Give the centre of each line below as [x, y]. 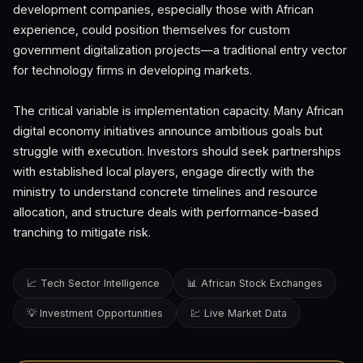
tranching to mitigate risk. [82, 232]
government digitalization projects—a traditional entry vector [180, 50]
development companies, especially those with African [163, 9]
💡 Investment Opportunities [95, 313]
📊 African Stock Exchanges [255, 283]
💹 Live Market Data [239, 313]
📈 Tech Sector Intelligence [93, 283]
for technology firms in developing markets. [132, 70]
